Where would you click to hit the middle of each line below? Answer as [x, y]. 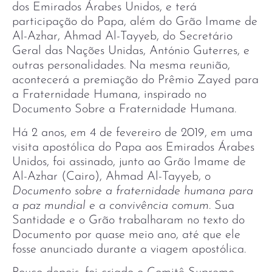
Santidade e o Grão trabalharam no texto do [128, 220]
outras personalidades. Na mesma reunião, [121, 66]
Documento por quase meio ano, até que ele [126, 235]
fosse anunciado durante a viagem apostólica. [129, 249]
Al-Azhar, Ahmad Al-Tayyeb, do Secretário [122, 37]
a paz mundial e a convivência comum [110, 206]
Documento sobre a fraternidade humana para [133, 191]
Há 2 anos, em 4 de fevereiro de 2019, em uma [132, 133]
